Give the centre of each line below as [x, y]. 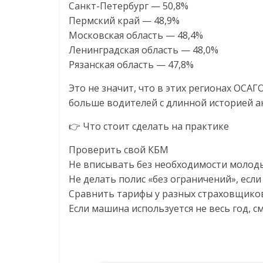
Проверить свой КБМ [119, 150]
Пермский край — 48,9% [124, 21]
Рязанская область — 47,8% [131, 65]
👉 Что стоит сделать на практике [149, 126]
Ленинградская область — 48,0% [144, 50]
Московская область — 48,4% [136, 35]
